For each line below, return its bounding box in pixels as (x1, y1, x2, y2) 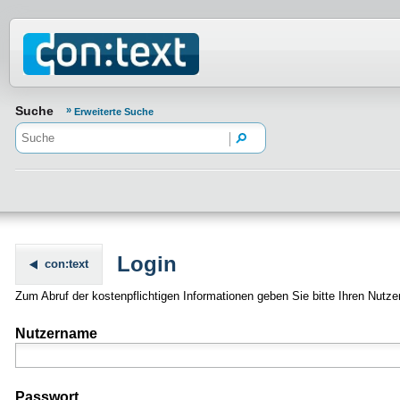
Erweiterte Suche (74, 106, 154, 117)
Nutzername (15, 326, 97, 342)
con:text (45, 257, 88, 271)
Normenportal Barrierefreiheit (18, 20, 317, 44)
